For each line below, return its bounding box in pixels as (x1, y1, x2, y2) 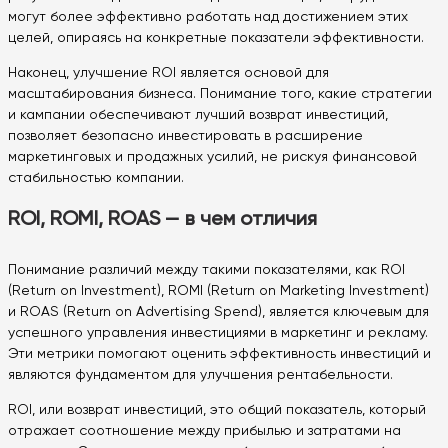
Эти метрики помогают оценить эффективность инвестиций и (8, 347, 431, 361)
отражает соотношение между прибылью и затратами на (8, 424, 401, 438)
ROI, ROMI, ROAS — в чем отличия (8, 206, 317, 230)
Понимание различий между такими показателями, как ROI (8, 263, 405, 277)
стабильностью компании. (8, 171, 184, 186)
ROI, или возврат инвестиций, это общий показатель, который (8, 403, 426, 417)
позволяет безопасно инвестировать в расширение (8, 129, 363, 144)
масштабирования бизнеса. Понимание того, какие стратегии (8, 87, 432, 102)
